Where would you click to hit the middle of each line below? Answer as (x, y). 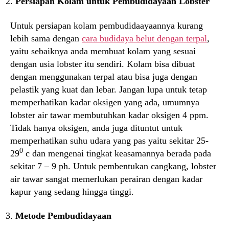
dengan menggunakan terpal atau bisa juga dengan (104, 76)
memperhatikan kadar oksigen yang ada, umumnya (105, 102)
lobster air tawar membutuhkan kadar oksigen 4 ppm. (109, 115)
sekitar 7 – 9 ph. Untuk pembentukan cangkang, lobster (113, 166)
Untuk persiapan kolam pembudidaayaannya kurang (107, 25)
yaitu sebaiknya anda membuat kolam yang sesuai (103, 51)
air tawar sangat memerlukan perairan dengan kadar (106, 179)
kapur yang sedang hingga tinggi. (72, 191)
